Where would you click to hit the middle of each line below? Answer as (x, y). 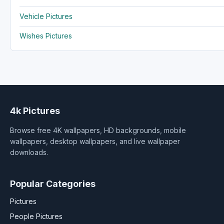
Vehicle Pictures (46, 16)
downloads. (29, 152)
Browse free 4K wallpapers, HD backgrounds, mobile (98, 130)
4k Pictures (35, 110)
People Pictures (36, 216)
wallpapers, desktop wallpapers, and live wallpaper (95, 141)
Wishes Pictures (46, 35)
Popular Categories (53, 183)
